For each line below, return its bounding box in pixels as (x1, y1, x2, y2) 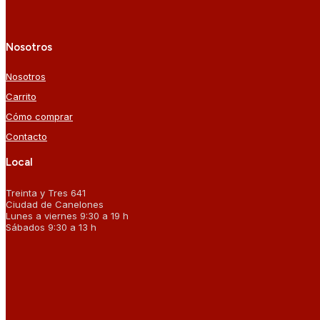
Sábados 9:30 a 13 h (6, 221, 96, 234)
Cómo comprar (6, 111, 73, 123)
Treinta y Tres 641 (6, 187, 86, 199)
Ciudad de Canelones (6, 199, 104, 211)
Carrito (6, 91, 36, 103)
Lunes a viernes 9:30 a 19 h (6, 210, 129, 222)
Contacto (6, 131, 47, 143)
